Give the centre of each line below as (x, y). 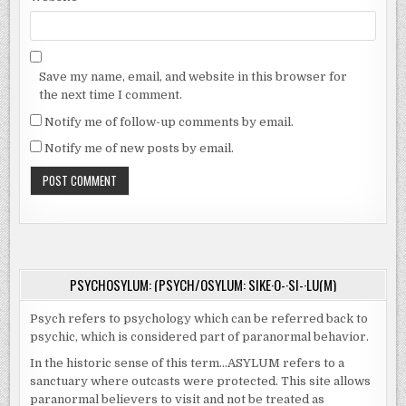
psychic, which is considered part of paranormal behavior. (200, 337)
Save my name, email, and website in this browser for (193, 76)
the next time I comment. (111, 94)
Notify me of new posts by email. (140, 148)
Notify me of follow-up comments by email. (169, 121)
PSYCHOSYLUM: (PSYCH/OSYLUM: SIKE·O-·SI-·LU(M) (203, 285)
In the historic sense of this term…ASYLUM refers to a (188, 363)
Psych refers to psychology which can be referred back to (199, 319)
